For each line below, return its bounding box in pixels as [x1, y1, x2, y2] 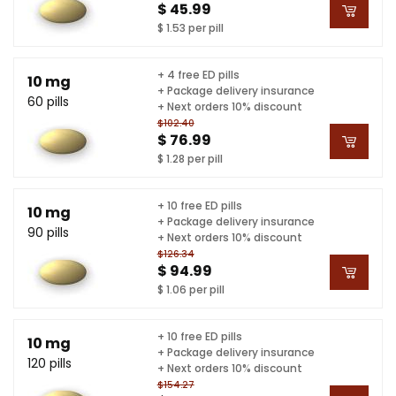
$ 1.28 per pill [156, 150, 223, 166]
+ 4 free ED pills [156, 67, 240, 82]
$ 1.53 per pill [156, 19, 224, 35]
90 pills [27, 223, 69, 241]
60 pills [27, 92, 69, 110]
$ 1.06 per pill [156, 281, 225, 297]
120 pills [27, 354, 72, 372]
